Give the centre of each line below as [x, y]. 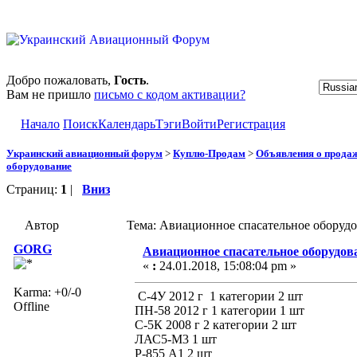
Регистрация [251, 124]
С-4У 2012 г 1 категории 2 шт [219, 296]
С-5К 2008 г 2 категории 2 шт [216, 324]
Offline [31, 306]
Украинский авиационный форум [84, 153]
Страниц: [33, 189]
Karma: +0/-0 [47, 292]
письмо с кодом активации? [170, 94]
